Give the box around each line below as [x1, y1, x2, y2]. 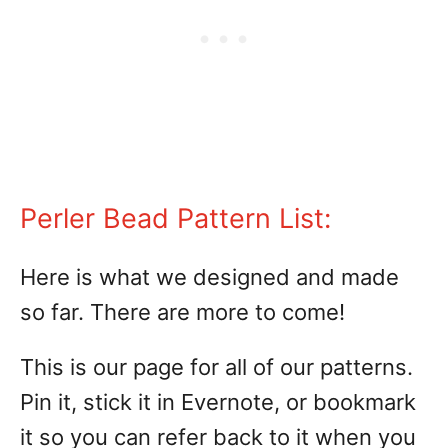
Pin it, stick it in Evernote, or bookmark [20, 389, 416, 415]
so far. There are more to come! [20, 299, 345, 325]
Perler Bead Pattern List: [20, 202, 331, 235]
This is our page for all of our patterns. [20, 354, 413, 380]
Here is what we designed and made [20, 264, 399, 290]
